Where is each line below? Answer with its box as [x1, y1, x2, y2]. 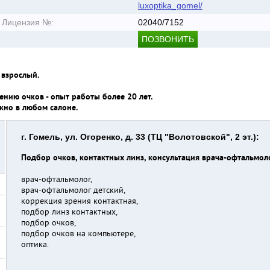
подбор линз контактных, [21, 207, 118, 218]
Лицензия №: [2, 17, 54, 27]
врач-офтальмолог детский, [21, 186, 125, 196]
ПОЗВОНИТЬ [141, 34, 194, 44]
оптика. [21, 240, 49, 250]
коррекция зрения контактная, [21, 196, 138, 207]
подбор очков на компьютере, [21, 229, 136, 239]
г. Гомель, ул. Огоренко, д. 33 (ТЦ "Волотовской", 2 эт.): [21, 132, 259, 142]
